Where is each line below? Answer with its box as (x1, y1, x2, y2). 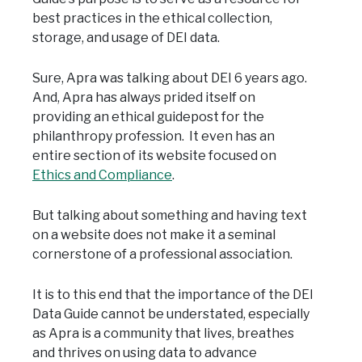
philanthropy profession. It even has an (32, 128, 275, 144)
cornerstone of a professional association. (32, 246, 293, 262)
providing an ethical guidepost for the (32, 108, 264, 124)
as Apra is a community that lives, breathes (32, 325, 294, 341)
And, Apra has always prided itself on (32, 89, 255, 105)
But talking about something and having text (32, 207, 307, 223)
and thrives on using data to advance (32, 344, 257, 360)
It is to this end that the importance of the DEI (32, 286, 314, 302)
